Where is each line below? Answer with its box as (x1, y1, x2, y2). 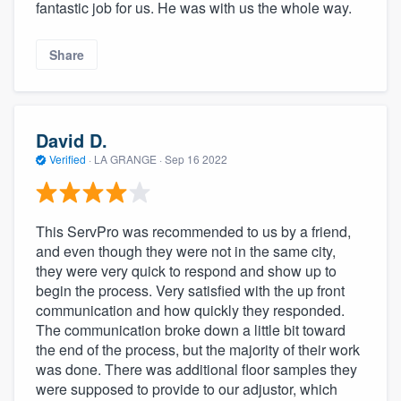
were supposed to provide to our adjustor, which (36, 378, 337, 399)
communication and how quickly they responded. (36, 299, 345, 320)
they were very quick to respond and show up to (36, 260, 337, 281)
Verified (47, 151, 89, 167)
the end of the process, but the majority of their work (36, 338, 360, 360)
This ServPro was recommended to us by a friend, (36, 220, 351, 242)
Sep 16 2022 (165, 151, 227, 167)
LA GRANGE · (91, 151, 165, 167)
